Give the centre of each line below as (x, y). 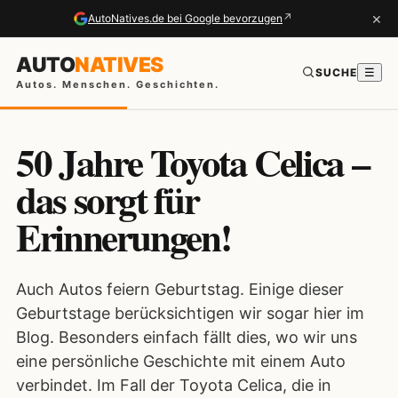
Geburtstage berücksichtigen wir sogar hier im (190, 313)
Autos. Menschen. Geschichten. (118, 84)
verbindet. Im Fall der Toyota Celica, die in (174, 385)
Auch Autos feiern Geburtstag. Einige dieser (180, 289)
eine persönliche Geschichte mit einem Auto (181, 361)
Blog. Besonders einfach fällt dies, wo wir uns (187, 337)
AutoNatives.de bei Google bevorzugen (185, 18)
